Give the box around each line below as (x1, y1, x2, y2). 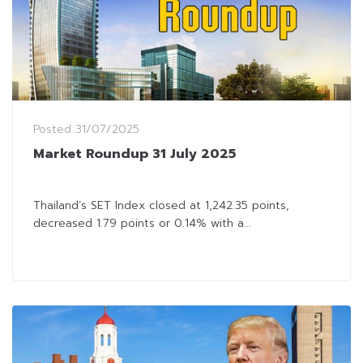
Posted (33, 121, 75, 139)
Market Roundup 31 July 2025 (33, 144, 236, 164)
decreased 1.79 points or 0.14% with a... (33, 215, 251, 233)
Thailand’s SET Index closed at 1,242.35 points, (33, 197, 289, 215)
